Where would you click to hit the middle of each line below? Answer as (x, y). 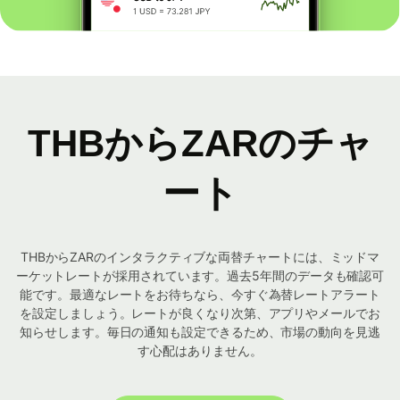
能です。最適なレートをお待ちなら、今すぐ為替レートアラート (200, 295)
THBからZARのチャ (200, 144)
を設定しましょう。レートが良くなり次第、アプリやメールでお (200, 313)
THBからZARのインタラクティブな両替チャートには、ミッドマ (200, 257)
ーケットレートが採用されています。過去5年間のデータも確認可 (200, 276)
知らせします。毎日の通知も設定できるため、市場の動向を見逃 (200, 332)
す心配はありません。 (200, 351)
